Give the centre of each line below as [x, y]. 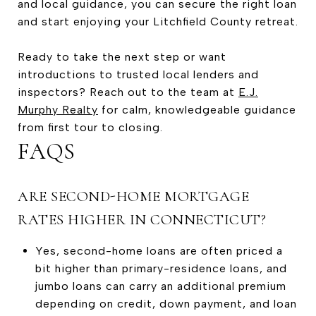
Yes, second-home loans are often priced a [159, 250]
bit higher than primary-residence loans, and [161, 268]
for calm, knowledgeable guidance [197, 109]
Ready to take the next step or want [122, 56]
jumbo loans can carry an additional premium [160, 286]
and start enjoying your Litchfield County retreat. [158, 21]
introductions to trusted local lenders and [138, 74]
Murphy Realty [58, 109]
